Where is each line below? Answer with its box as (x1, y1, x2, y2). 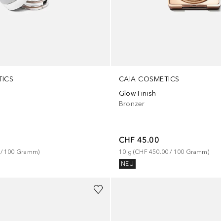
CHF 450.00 (135, 148, 169, 155)
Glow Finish (118, 89, 156, 98)
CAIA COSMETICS (118, 74, 180, 83)
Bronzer (118, 99, 145, 108)
